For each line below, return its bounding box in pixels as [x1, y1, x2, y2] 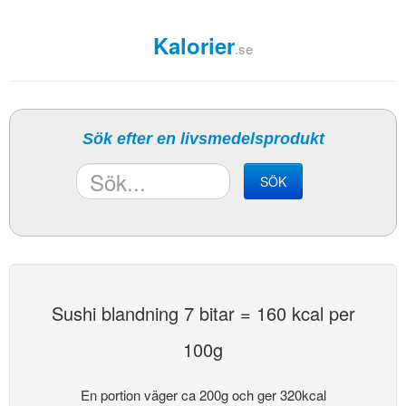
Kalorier [153, 30, 235, 61]
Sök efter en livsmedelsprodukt [82, 130, 324, 148]
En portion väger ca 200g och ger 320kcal [80, 385, 326, 404]
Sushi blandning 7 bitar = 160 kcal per [51, 300, 355, 326]
